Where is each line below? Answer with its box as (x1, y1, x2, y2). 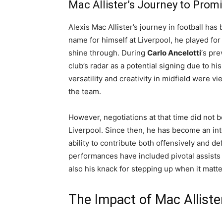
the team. (68, 87, 101, 96)
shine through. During (68, 48, 147, 57)
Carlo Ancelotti (147, 48, 201, 57)
